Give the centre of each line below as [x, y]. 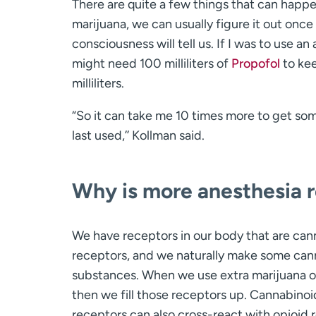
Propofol [256, 63]
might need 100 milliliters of [152, 63]
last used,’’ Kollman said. [138, 135]
